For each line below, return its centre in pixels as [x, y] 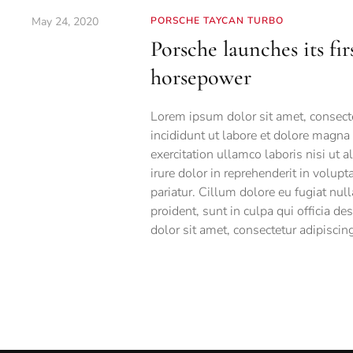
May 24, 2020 [65, 22]
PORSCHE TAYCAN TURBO [217, 21]
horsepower [201, 78]
